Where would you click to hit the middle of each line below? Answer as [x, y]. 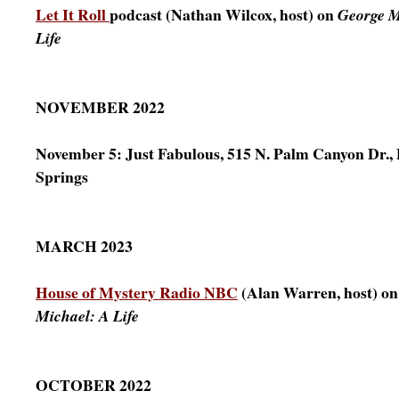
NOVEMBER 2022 [100, 107]
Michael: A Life [87, 316]
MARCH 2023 [84, 246]
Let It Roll [71, 14]
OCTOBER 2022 [94, 385]
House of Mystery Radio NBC [137, 292]
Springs [62, 176]
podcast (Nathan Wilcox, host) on [224, 14]
